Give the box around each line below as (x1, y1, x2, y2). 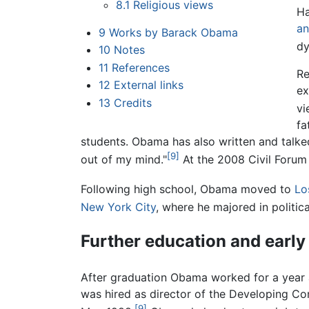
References (111, 60, 170, 74)
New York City (81, 200, 156, 215)
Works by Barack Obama (108, 25, 238, 39)
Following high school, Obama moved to (81, 181, 295, 196)
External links (113, 78, 183, 92)
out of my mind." (81, 152, 167, 167)
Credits (113, 95, 152, 110)
